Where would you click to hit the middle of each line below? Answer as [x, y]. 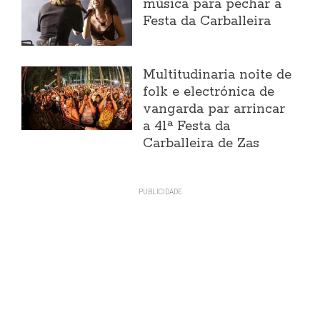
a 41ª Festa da [187, 126]
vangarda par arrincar [214, 109]
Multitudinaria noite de [217, 75]
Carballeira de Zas [201, 143]
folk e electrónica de [209, 92]
